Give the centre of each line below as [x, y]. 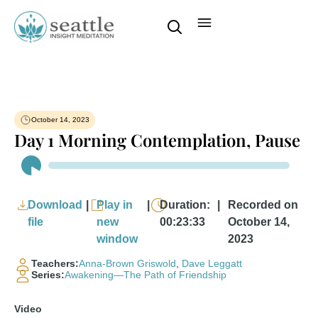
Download [55, 205]
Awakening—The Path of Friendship [146, 275]
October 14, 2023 [60, 120]
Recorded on [263, 205]
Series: [48, 275]
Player [28, 172]
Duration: [185, 205]
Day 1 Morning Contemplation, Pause [157, 140]
